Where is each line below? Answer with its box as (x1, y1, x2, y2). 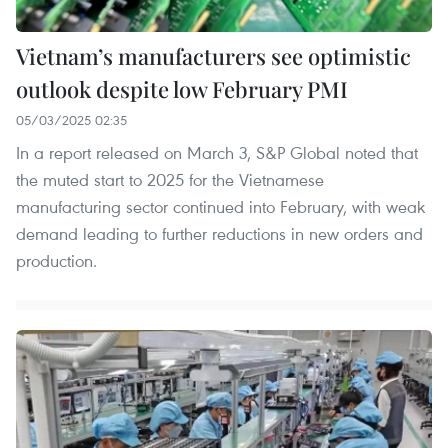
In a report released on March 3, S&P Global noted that (16, 141, 418, 165)
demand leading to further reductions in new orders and (16, 222, 423, 246)
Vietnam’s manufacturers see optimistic (16, 41, 411, 72)
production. (16, 249, 97, 273)
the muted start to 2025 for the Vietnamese (16, 168, 324, 192)
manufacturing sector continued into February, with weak (16, 195, 425, 219)
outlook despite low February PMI (16, 74, 348, 105)
